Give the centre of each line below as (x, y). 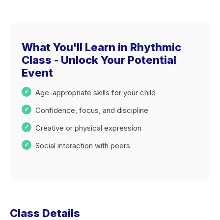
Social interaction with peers (83, 146)
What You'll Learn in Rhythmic (101, 47)
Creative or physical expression (88, 128)
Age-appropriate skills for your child (96, 93)
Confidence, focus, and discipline (92, 110)
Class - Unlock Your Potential (99, 60)
